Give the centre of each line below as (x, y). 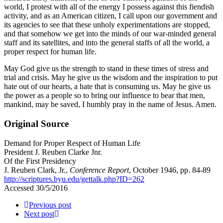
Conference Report (99, 170)
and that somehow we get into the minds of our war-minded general (110, 34)
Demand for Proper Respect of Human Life (72, 143)
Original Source (36, 124)
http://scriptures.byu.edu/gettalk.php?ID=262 (74, 179)
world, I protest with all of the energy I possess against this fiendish (109, 7)
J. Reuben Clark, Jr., (37, 170)
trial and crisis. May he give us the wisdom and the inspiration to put (111, 78)
